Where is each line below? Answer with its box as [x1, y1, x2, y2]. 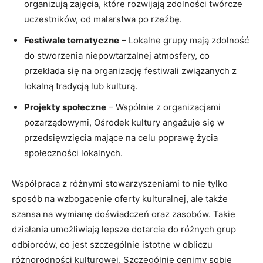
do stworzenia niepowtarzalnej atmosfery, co [24, 49, 210, 61]
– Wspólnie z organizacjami [106, 101, 221, 113]
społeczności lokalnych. [24, 147, 123, 159]
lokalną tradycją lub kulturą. [24, 80, 137, 92]
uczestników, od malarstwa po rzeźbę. [24, 13, 182, 25]
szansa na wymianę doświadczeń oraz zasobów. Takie [12, 208, 235, 220]
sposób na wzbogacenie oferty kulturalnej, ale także [12, 193, 228, 204]
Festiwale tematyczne [24, 34, 119, 46]
